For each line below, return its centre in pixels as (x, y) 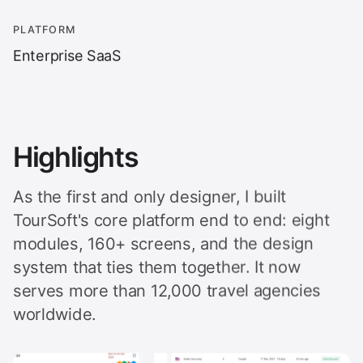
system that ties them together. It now (157, 267)
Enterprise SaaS (67, 55)
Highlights (76, 156)
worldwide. (55, 314)
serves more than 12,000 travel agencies (167, 290)
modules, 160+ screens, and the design (163, 243)
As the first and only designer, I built (150, 196)
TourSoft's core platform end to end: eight (171, 220)
